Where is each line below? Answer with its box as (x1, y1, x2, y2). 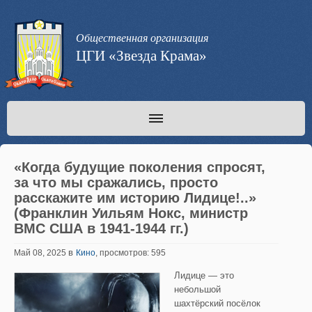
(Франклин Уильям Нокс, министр (14, 205, 248, 221)
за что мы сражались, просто (14, 175, 218, 190)
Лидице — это (174, 270, 234, 281)
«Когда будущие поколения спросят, (14, 159, 265, 175)
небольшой (174, 284, 221, 295)
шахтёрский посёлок (174, 298, 260, 309)
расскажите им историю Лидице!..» (14, 190, 256, 205)
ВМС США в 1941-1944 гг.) (14, 221, 189, 236)
